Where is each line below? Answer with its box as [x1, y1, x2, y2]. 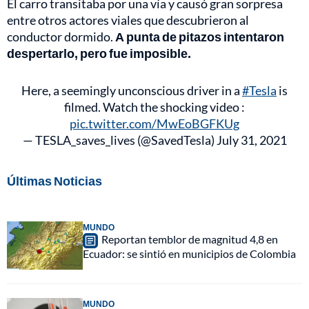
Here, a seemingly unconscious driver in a [21, 83, 242, 99]
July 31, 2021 [216, 132, 287, 148]
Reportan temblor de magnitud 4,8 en [101, 232, 278, 246]
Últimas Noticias [7, 173, 102, 189]
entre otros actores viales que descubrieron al [7, 12, 249, 28]
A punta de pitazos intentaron [113, 29, 284, 45]
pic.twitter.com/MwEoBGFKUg [70, 116, 239, 132]
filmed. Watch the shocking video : [64, 99, 245, 115]
